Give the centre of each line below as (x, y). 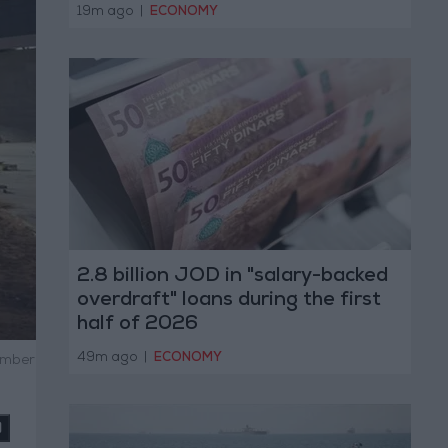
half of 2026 (137, 325)
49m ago (108, 358)
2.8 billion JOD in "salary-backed (232, 277)
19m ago (106, 12)
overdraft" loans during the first (228, 301)
